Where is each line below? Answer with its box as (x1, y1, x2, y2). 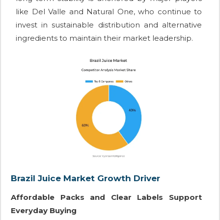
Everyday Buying (11, 206, 77, 216)
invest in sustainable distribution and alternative (16, 20, 202, 29)
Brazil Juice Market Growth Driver (11, 173, 160, 184)
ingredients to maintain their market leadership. (16, 33, 193, 43)
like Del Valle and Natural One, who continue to (16, 6, 202, 16)
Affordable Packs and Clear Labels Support (11, 192, 202, 202)
